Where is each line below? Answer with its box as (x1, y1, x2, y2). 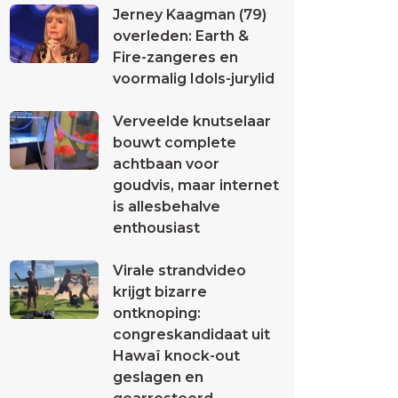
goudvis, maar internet (113, 177, 279, 194)
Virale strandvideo (113, 262, 246, 279)
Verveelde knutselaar (113, 113, 271, 130)
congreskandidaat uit (113, 326, 270, 343)
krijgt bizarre (113, 283, 207, 300)
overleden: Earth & (113, 28, 249, 44)
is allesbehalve (113, 198, 220, 215)
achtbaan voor (113, 155, 219, 172)
